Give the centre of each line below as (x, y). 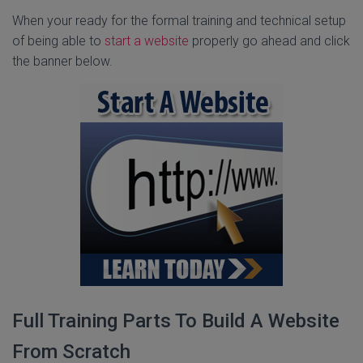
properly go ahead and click (269, 41)
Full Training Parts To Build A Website (176, 321)
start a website (147, 41)
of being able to (58, 41)
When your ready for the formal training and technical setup (179, 21)
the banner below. (62, 61)
